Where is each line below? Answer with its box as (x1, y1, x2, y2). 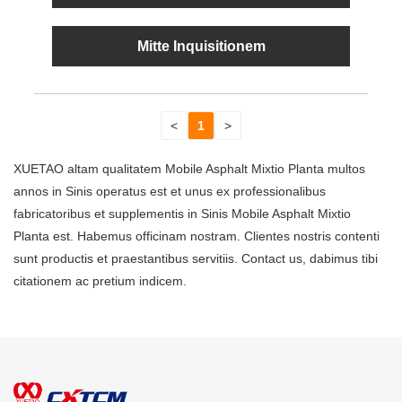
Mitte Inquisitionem (136, 39, 266, 55)
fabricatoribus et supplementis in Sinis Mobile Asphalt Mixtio (13, 206, 351, 222)
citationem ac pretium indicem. (13, 274, 187, 289)
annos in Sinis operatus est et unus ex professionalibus (13, 184, 326, 199)
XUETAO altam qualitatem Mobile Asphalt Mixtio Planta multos (13, 162, 365, 177)
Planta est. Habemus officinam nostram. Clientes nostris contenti (13, 229, 380, 244)
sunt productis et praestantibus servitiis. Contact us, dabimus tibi (13, 251, 378, 267)
